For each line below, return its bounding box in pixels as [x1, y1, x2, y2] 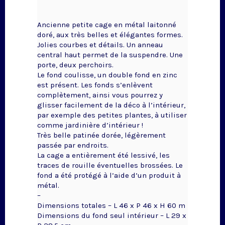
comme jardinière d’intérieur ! [37, 121, 143, 130]
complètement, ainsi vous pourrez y [37, 90, 163, 100]
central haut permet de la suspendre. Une [37, 50, 183, 60]
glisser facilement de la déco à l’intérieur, [37, 100, 185, 110]
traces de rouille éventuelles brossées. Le [37, 161, 183, 170]
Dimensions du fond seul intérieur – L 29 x [37, 211, 186, 220]
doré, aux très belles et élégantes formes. [37, 30, 183, 40]
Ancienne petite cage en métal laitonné [37, 20, 176, 30]
